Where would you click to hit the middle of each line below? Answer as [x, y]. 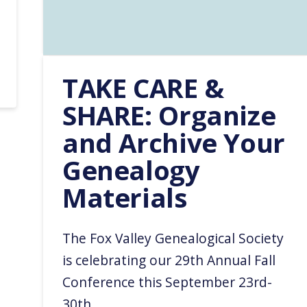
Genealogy [131, 170]
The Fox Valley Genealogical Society [173, 238]
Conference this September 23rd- [168, 282]
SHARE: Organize [169, 115]
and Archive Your [174, 142]
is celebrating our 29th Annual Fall [169, 260]
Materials [125, 197]
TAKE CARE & [143, 87]
